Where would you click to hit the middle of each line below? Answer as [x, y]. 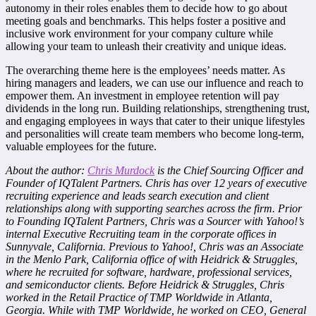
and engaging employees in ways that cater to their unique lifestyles [155, 121]
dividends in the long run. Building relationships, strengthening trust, [158, 109]
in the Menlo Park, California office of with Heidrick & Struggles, [152, 260]
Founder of [32, 183]
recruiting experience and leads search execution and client [137, 196]
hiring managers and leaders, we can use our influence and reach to [154, 83]
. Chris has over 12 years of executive [223, 183]
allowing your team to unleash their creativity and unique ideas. [146, 47]
